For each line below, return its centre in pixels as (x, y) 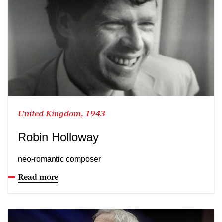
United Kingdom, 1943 (61, 113)
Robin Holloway (58, 137)
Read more (38, 177)
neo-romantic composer (59, 159)
